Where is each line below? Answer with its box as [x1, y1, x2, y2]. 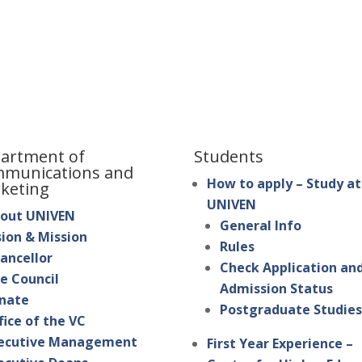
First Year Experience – [207, 335, 354, 353]
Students [194, 145, 264, 168]
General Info [220, 217, 302, 235]
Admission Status [220, 280, 334, 298]
